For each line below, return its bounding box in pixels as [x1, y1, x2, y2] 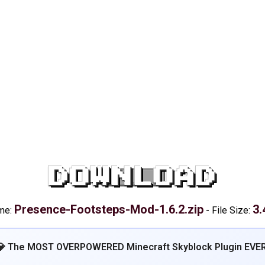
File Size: [211, 205, 253, 216]
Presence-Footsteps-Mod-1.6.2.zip [14, 202, 203, 216]
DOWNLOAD [49, 167, 216, 188]
